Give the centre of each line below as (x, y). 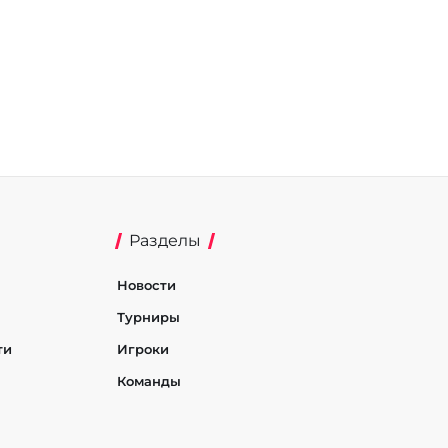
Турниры (148, 317)
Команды (148, 381)
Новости (146, 285)
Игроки (142, 349)
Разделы (164, 240)
